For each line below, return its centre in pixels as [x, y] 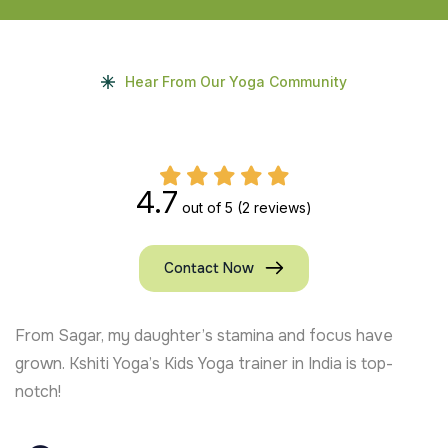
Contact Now [209, 267]
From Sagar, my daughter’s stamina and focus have [204, 335]
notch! [38, 391]
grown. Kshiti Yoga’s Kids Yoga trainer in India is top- [204, 363]
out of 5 [207, 207]
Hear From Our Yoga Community [236, 81]
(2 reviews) [274, 207]
